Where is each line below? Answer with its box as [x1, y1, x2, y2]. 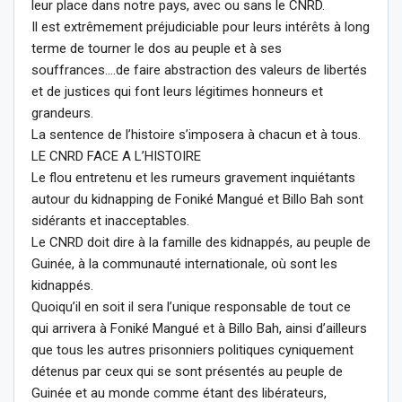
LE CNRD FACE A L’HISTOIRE [31, 147, 201, 164]
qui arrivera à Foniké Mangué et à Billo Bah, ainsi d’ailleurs [31, 319, 367, 336]
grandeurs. [31, 104, 93, 121]
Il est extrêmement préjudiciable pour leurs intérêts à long [31, 18, 370, 35]
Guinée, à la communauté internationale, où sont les [31, 255, 337, 272]
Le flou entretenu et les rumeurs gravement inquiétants [31, 169, 355, 186]
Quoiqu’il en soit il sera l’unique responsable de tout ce [31, 298, 351, 315]
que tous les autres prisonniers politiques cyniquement [31, 341, 354, 358]
